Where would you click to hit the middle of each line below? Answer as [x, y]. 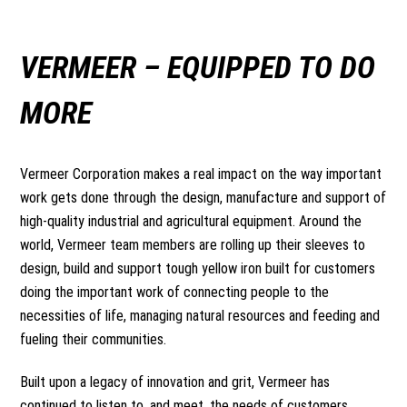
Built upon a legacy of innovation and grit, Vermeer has [175, 382]
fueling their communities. [94, 339]
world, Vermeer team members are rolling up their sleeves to [193, 245]
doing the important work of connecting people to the [175, 292]
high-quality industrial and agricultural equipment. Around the [191, 221]
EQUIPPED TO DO [272, 67]
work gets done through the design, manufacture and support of [203, 198]
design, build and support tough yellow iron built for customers [198, 268]
